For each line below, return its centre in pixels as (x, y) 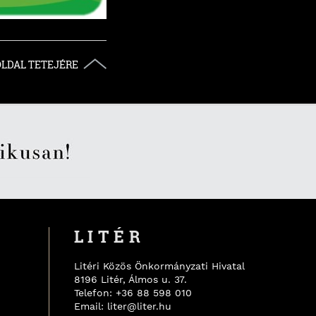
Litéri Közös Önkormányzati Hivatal (159, 266)
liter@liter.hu (139, 306)
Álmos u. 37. (157, 279)
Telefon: (95, 293)
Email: (90, 306)
